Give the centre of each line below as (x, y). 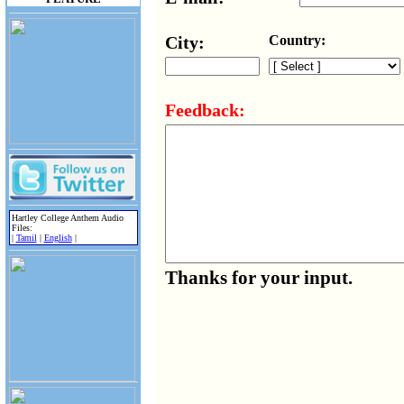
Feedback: (205, 110)
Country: (297, 40)
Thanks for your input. (259, 278)
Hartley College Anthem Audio (67, 217)
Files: (22, 227)
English (58, 237)
